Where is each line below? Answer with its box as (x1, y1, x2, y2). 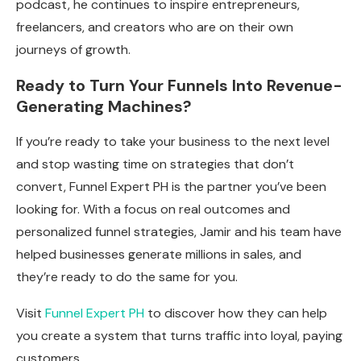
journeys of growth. (16, 41, 131, 59)
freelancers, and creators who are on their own (16, 19, 293, 36)
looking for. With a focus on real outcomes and (16, 201, 290, 218)
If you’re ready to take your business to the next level (16, 133, 330, 151)
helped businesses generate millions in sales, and (16, 246, 301, 263)
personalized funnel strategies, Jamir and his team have (16, 223, 342, 241)
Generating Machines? (16, 96, 192, 118)
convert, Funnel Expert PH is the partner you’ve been (16, 178, 326, 196)
